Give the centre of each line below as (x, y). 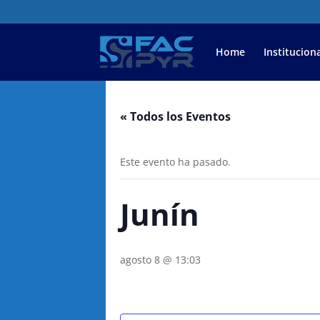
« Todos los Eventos (175, 116)
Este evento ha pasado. (175, 162)
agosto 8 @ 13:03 (160, 260)
